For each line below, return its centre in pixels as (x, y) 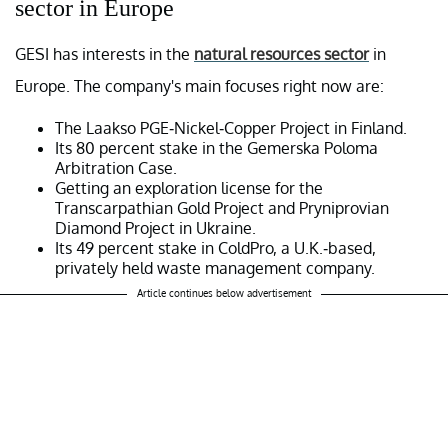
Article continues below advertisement (224, 292)
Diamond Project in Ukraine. (155, 227)
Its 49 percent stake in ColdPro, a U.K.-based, (215, 247)
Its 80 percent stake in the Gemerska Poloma (216, 147)
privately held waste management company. (215, 267)
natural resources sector (281, 53)
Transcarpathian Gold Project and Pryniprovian (222, 207)
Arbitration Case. (116, 167)
